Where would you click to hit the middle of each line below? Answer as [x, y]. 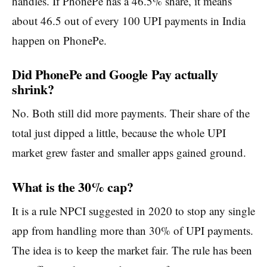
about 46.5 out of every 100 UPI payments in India [129, 20]
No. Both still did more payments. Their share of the [131, 113]
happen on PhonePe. [59, 40]
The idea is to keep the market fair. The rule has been [132, 250]
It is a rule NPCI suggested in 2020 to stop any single [133, 210]
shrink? [33, 89]
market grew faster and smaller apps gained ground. [129, 153]
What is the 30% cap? [73, 187]
